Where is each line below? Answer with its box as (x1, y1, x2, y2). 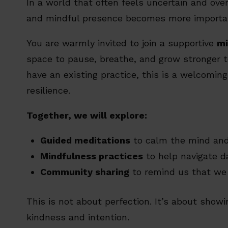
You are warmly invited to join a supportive (26, 38, 217, 48)
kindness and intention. (26, 212, 129, 222)
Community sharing (40, 166, 129, 177)
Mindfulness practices (40, 151, 143, 161)
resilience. (26, 85, 70, 96)
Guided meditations (40, 135, 130, 146)
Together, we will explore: (26, 110, 147, 121)
